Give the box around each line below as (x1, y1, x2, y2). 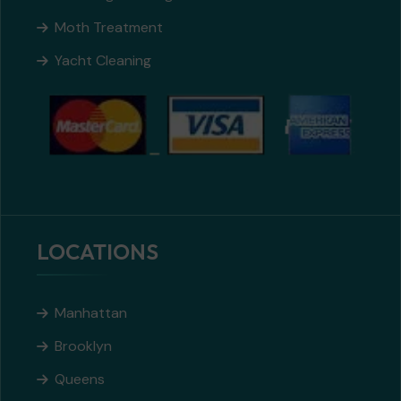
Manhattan (55, 303, 127, 323)
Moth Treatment (55, 17, 163, 37)
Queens (55, 370, 105, 389)
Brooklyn (55, 337, 112, 356)
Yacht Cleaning (55, 50, 151, 70)
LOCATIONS (37, 238, 158, 266)
